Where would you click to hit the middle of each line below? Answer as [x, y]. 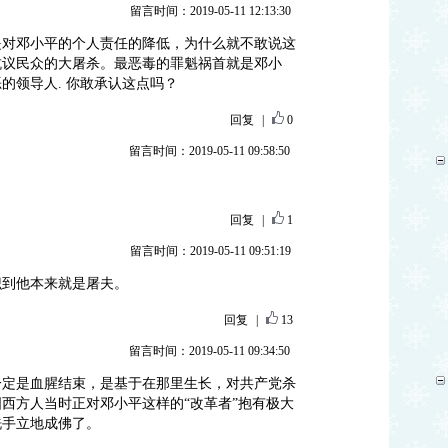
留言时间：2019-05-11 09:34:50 [209, 351]
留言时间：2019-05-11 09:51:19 [210, 251]
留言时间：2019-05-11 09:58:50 [209, 151]
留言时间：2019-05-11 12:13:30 [210, 11]
